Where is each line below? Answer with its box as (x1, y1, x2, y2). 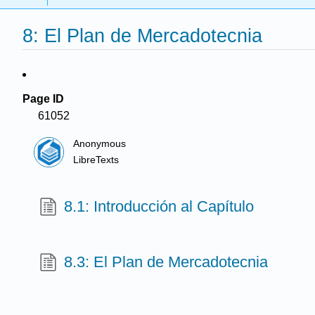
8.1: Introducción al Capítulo (64, 197, 255, 215)
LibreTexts (73, 154, 120, 165)
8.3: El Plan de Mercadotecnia (64, 252, 269, 271)
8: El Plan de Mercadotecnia (22, 25, 262, 47)
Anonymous (73, 139, 127, 150)
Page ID (22, 93, 64, 105)
